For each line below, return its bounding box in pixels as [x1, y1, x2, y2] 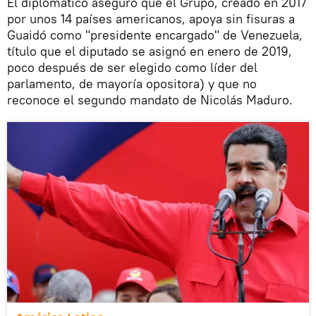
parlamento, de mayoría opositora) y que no [7, 75, 257, 92]
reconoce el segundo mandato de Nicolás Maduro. [7, 92, 293, 109]
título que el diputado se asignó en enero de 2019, [7, 43, 292, 60]
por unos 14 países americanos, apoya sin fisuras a [7, 11, 295, 28]
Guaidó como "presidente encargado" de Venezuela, [7, 27, 303, 44]
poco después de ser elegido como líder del [7, 59, 257, 76]
